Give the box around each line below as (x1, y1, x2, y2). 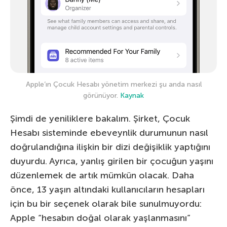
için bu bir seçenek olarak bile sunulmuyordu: (10, 198, 202, 209)
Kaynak (120, 91, 144, 100)
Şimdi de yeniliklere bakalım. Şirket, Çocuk (10, 112, 190, 124)
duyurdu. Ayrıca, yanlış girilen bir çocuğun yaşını (10, 155, 213, 167)
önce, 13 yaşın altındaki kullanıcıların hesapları (10, 183, 205, 195)
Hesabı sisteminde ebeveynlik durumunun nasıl (10, 127, 208, 138)
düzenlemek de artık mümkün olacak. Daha (10, 169, 194, 181)
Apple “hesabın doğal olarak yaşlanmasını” (10, 212, 190, 223)
